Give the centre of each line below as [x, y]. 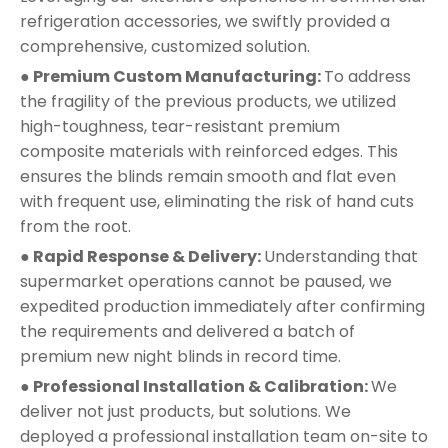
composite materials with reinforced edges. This [209, 151]
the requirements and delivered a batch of [187, 331]
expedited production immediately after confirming [222, 306]
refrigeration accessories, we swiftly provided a [205, 21]
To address [367, 76]
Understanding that [341, 256]
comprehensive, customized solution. [165, 46]
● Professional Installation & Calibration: [195, 386]
